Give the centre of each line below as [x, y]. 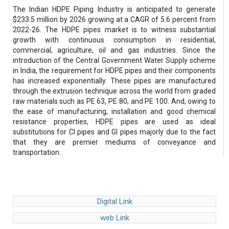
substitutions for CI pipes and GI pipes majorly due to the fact [114, 132]
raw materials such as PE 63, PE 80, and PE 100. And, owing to [114, 101]
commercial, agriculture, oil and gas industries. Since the [114, 50]
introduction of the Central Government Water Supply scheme [114, 61]
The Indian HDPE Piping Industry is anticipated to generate [114, 9]
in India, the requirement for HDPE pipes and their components [114, 71]
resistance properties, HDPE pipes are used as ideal [114, 122]
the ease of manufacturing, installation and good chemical [114, 112]
